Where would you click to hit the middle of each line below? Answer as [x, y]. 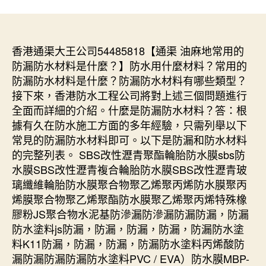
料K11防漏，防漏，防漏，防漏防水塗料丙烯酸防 [128, 243]
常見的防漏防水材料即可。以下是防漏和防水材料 [129, 139]
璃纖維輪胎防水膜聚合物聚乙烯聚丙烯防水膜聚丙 [129, 184]
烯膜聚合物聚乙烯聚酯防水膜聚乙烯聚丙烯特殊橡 [129, 199]
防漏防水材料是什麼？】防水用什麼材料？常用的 [129, 65]
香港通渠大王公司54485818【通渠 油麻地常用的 [128, 50]
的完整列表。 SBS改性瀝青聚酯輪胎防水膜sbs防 [129, 154]
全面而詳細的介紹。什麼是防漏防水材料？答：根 [129, 110]
